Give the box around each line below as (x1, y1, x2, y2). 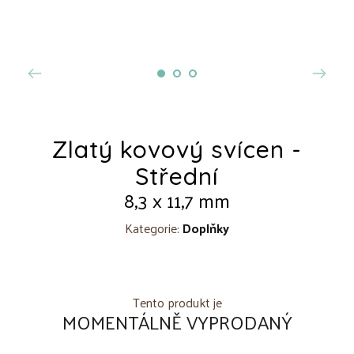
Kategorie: (125, 216, 183, 239)
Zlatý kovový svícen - (52, 134, 302, 164)
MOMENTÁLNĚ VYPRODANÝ (62, 303, 292, 339)
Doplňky (183, 216, 229, 239)
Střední (135, 160, 219, 191)
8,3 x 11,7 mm (124, 182, 230, 217)
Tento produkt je (132, 290, 222, 314)
